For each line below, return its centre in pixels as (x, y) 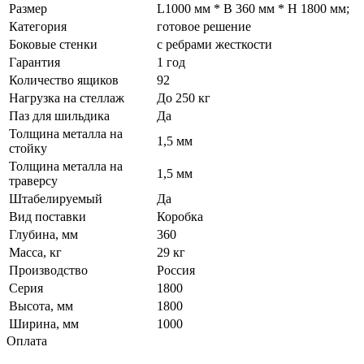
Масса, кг (35, 252)
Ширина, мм (44, 323)
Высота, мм (41, 305)
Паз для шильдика (59, 115)
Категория (38, 26)
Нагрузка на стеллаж (67, 97)
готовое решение (204, 26)
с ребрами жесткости (214, 44)
